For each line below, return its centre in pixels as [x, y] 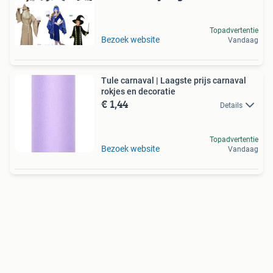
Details [231, 105]
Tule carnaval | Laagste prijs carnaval [174, 80]
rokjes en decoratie [138, 91]
